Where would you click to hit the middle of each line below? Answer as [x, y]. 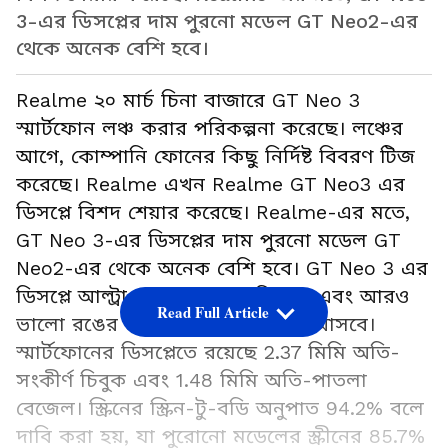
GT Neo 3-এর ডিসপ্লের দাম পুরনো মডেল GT [208, 241]
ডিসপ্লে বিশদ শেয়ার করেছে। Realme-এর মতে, [213, 213]
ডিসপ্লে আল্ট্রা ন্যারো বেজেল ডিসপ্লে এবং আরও [212, 297]
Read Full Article [212, 312]
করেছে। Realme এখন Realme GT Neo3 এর [210, 185]
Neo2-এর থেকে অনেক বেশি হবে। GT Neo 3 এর [222, 269]
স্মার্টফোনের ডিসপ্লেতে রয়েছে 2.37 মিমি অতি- [208, 353]
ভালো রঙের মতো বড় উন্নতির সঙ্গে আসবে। [195, 325]
